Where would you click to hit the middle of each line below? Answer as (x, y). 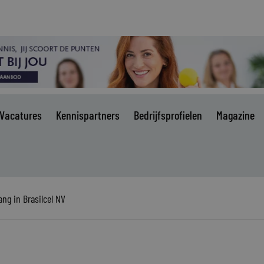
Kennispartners (88, 115)
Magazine (235, 115)
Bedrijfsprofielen (168, 115)
